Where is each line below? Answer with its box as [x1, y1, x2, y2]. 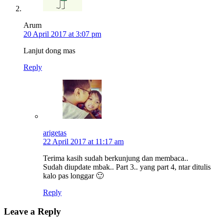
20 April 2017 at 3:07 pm [23, 30, 101, 39]
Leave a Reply [4, 206, 61, 217]
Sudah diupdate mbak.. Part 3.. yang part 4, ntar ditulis [43, 163, 211, 172]
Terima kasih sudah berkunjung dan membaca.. [43, 154, 188, 163]
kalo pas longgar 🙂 [43, 172, 104, 180]
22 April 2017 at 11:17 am [43, 137, 124, 146]
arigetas [43, 129, 66, 137]
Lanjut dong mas [23, 46, 75, 55]
